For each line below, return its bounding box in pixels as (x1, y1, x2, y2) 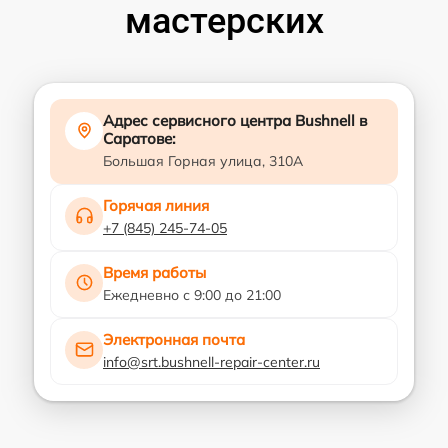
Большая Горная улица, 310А (103, 151, 303, 170)
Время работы (103, 262, 206, 282)
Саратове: (103, 128, 176, 148)
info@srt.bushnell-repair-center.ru (103, 352, 320, 371)
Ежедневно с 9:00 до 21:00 (103, 285, 281, 304)
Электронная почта (103, 329, 245, 349)
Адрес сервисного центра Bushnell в (103, 110, 367, 130)
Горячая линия (103, 195, 209, 215)
